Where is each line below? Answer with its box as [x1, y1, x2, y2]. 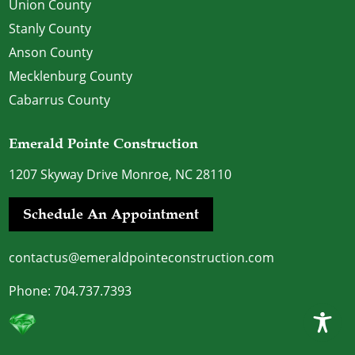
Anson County [9, 44, 94, 62]
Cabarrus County [9, 91, 111, 109]
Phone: [9, 282, 55, 300]
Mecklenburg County [9, 67, 133, 86]
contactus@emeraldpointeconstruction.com [9, 249, 275, 267]
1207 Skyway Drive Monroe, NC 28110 [9, 166, 232, 184]
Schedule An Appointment [23, 205, 200, 223]
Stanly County [9, 20, 92, 38]
